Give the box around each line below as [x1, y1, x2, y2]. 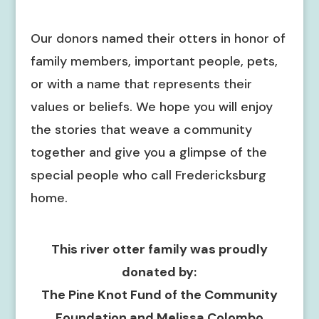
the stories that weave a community [30, 121, 252, 138]
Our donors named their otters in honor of [30, 30, 286, 47]
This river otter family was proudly [51, 241, 268, 258]
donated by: [122, 263, 197, 281]
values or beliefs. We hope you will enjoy [30, 98, 273, 115]
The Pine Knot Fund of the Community [41, 286, 278, 303]
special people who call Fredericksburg [30, 167, 266, 184]
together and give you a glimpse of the [30, 144, 267, 161]
